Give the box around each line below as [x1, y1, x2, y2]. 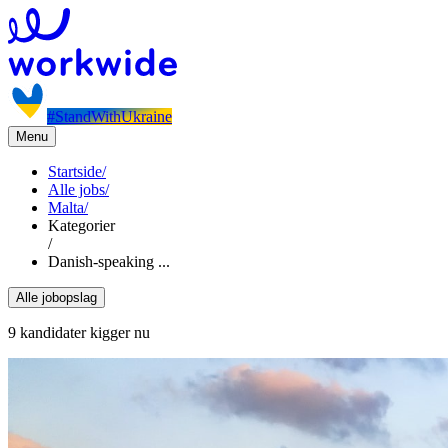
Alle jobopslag [16, 290, 97, 305]
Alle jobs [48, 181, 105, 198]
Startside [48, 163, 102, 180]
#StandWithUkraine [47, 108, 172, 125]
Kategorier [48, 217, 115, 234]
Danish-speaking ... [48, 253, 170, 270]
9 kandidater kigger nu [8, 324, 150, 341]
